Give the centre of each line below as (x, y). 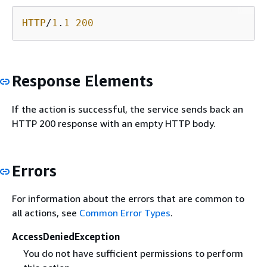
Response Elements (83, 81)
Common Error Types (125, 213)
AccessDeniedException (66, 237)
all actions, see (46, 213)
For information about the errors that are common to (128, 199)
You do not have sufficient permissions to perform (133, 253)
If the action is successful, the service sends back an (128, 109)
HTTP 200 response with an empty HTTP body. (114, 123)
